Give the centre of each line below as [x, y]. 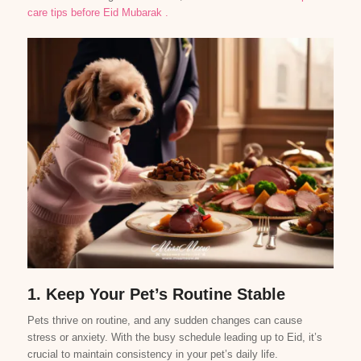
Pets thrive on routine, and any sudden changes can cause [164, 321]
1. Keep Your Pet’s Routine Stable [156, 295]
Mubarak [141, 13]
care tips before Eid [73, 13]
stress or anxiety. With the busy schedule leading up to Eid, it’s [174, 338]
